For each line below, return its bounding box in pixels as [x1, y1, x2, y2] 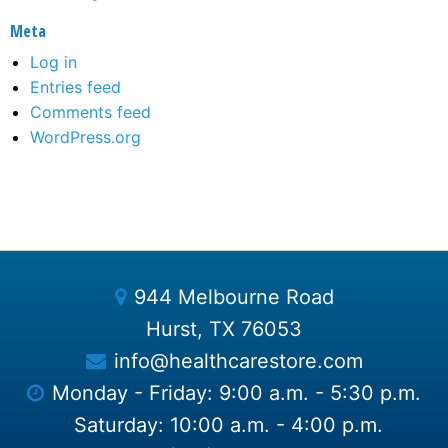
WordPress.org [30, 127, 141, 148]
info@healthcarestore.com [113, 349, 363, 373]
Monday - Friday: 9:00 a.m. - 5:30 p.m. [52, 381, 421, 405]
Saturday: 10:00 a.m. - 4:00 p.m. [73, 413, 383, 437]
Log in [30, 52, 77, 73]
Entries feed [30, 77, 121, 98]
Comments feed [30, 102, 151, 123]
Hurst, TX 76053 [146, 317, 302, 341]
